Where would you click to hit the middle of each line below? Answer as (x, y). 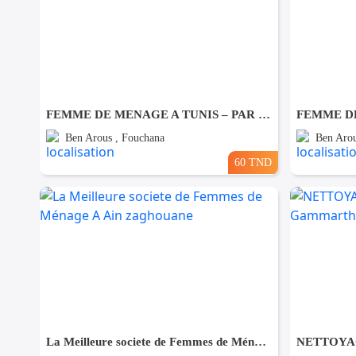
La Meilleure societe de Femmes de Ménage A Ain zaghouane (260, 341)
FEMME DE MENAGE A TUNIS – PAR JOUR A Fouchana (264, 114)
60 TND (253, 162)
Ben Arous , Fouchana (115, 137)
